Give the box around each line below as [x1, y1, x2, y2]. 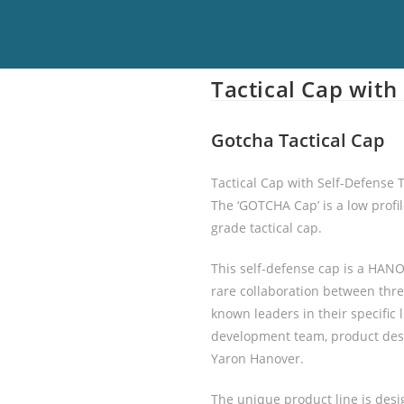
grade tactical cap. [211, 219, 322, 236]
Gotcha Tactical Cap [211, 128, 384, 152]
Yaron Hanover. [211, 350, 304, 367]
